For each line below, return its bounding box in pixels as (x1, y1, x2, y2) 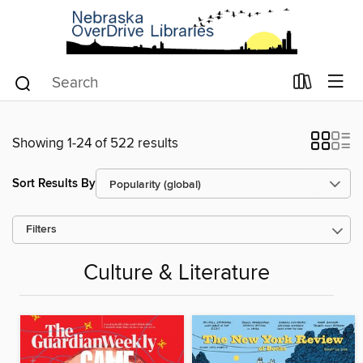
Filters (26, 223, 57, 237)
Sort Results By (12, 175, 96, 191)
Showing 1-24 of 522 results (12, 135, 178, 152)
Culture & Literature (83, 260, 270, 288)
